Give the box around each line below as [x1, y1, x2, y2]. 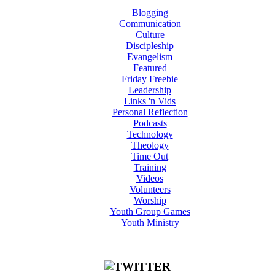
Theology [131, 139, 169, 150]
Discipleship [126, 40, 174, 51]
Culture [135, 29, 165, 40]
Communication [118, 18, 181, 29]
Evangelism [127, 51, 172, 62]
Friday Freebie [122, 73, 178, 84]
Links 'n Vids [124, 95, 176, 106]
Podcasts [133, 117, 167, 128]
